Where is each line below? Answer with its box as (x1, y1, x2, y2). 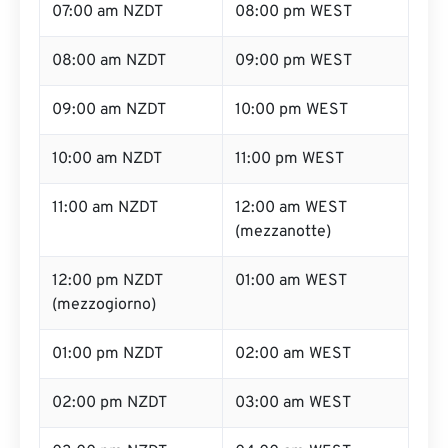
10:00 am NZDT (52, 149, 162, 169)
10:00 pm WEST (235, 100, 348, 120)
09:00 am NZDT (52, 100, 166, 120)
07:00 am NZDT (52, 2, 163, 22)
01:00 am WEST (235, 271, 347, 291)
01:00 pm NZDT (52, 344, 163, 364)
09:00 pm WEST (235, 51, 352, 71)
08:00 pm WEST (235, 2, 352, 22)
